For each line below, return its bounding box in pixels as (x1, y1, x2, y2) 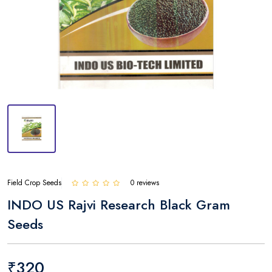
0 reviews (131, 177, 159, 188)
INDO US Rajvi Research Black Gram (7, 195, 230, 214)
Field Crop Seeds (7, 177, 61, 188)
